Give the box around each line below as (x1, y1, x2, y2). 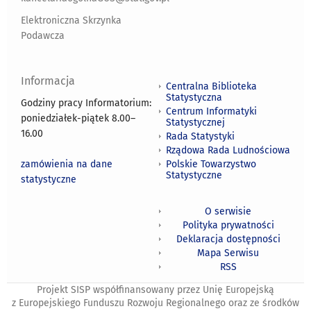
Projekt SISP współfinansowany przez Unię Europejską (37, 283, 274, 296)
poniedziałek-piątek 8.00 (21, 112, 131, 124)
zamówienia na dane (21, 158, 112, 170)
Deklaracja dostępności (176, 233, 280, 245)
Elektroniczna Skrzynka (21, 14, 121, 26)
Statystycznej (166, 116, 225, 128)
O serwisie (205, 205, 251, 217)
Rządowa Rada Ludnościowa (166, 144, 290, 156)
